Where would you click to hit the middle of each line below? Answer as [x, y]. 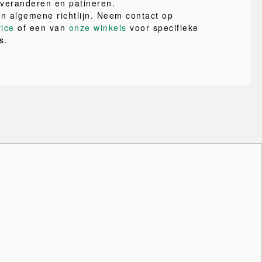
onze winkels [98, 27]
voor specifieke [163, 27]
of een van [42, 27]
